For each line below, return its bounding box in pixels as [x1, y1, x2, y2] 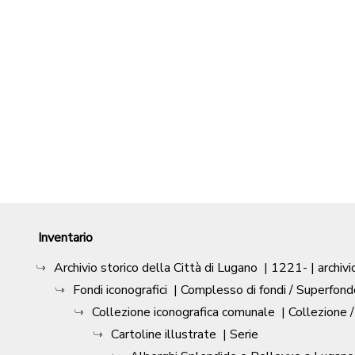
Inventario [38, 229, 93, 247]
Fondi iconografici [73, 281, 167, 300]
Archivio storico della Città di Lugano [54, 259, 258, 277]
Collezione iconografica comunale [92, 303, 275, 322]
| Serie [223, 326, 258, 344]
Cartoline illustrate [111, 326, 216, 344]
